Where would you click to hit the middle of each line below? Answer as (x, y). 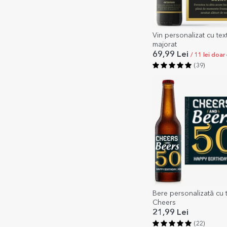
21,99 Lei (171, 213)
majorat (165, 44)
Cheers (164, 202)
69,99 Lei (172, 54)
